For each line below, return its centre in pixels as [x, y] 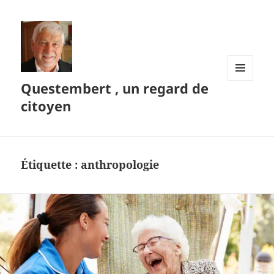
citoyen [46, 106]
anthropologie [120, 165]
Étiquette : [51, 165]
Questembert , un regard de [115, 88]
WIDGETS [245, 106]
